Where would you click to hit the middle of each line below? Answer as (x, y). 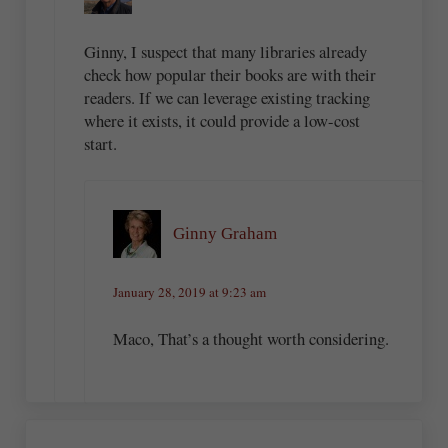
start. (100, 143)
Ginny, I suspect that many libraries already (225, 51)
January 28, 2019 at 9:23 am (190, 292)
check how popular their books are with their (229, 74)
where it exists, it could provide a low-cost (221, 120)
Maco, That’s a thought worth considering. (251, 338)
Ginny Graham (225, 234)
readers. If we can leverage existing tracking (226, 97)
